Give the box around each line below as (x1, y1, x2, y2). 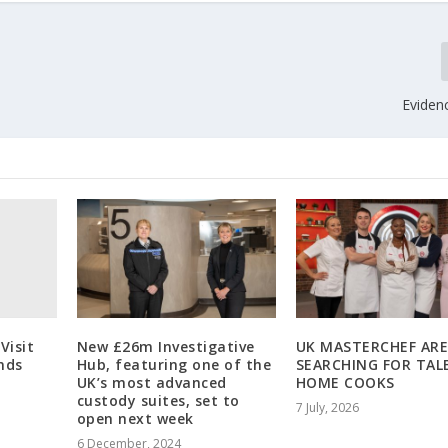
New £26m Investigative (76, 337, 255, 357)
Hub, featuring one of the (76, 355, 272, 375)
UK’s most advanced (76, 373, 227, 393)
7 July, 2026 (295, 399, 359, 417)
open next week (76, 409, 194, 429)
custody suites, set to (76, 391, 240, 411)
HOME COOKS (295, 373, 395, 393)
